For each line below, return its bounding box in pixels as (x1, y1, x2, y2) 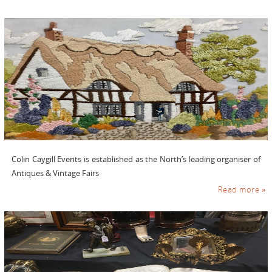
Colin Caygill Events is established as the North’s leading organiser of (11, 154, 261, 165)
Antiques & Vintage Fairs (11, 168, 99, 178)
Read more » (217, 185, 266, 195)
